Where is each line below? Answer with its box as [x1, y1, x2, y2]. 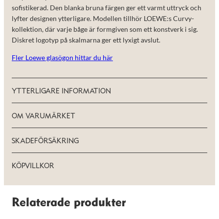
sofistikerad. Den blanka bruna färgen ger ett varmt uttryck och [12, 3, 201, 12]
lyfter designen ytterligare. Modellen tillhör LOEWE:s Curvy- [12, 14, 194, 22]
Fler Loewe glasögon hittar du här [12, 53, 113, 62]
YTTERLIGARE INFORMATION [12, 88, 111, 95]
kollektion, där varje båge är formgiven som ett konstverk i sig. [12, 24, 198, 33]
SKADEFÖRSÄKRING [12, 138, 79, 145]
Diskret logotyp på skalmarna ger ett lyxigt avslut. [12, 35, 160, 44]
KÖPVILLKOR [12, 163, 54, 170]
